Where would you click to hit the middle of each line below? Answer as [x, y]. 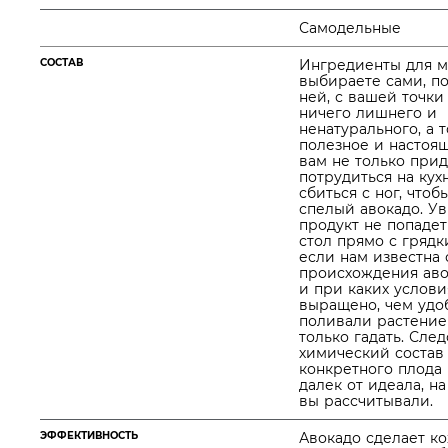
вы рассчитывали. [366, 401]
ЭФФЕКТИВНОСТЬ [89, 435]
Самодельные [350, 28]
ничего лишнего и [368, 113]
